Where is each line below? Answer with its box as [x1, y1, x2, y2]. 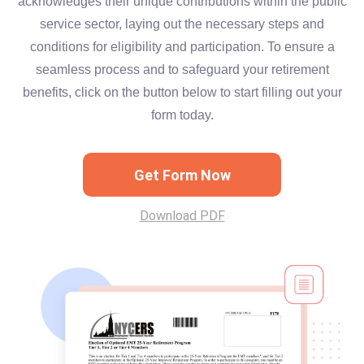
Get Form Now [133, 166, 231, 184]
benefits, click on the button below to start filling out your [22, 85, 342, 99]
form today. [150, 108, 214, 122]
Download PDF [139, 208, 225, 223]
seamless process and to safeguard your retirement [35, 63, 329, 76]
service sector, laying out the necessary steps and [40, 17, 324, 31]
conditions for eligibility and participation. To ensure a [29, 40, 335, 54]
